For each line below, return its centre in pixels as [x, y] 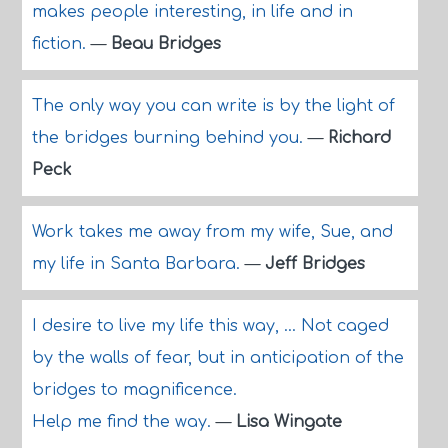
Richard [359, 138]
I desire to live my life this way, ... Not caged [210, 326]
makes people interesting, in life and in [192, 12]
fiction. [61, 44]
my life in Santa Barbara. [138, 264]
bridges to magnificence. [134, 390]
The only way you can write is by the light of [213, 106]
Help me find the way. [123, 422]
